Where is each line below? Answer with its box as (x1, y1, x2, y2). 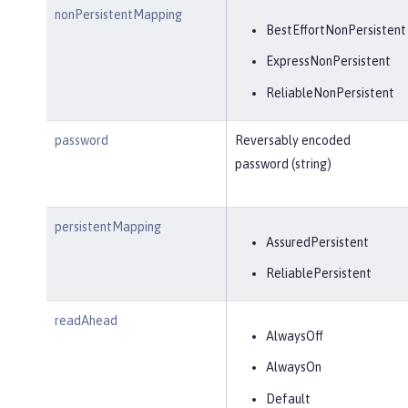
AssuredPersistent (265, 234, 369, 250)
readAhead (54, 312, 117, 328)
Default (265, 391, 311, 406)
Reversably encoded (234, 132, 351, 148)
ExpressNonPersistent (265, 54, 391, 68)
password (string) (234, 156, 331, 171)
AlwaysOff (265, 328, 323, 343)
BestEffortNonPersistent (265, 22, 406, 37)
